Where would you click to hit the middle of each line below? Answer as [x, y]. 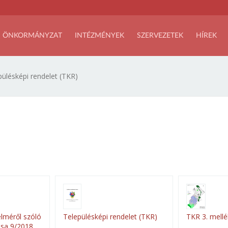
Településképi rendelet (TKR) [110, 217]
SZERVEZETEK [160, 36]
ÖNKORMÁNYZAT [32, 36]
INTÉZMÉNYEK [99, 36]
